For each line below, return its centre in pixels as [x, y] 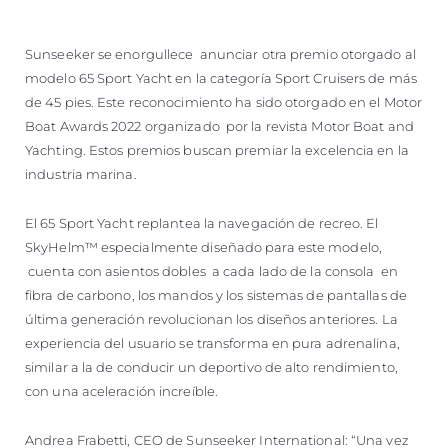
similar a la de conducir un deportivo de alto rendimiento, [211, 366]
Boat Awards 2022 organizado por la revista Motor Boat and [219, 125]
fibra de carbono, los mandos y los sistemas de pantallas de [216, 294]
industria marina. [81, 173]
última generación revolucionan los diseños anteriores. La [211, 318]
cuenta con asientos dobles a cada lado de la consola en [211, 270]
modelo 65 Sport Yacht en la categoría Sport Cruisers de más [221, 77]
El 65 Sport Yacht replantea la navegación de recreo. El [202, 222]
